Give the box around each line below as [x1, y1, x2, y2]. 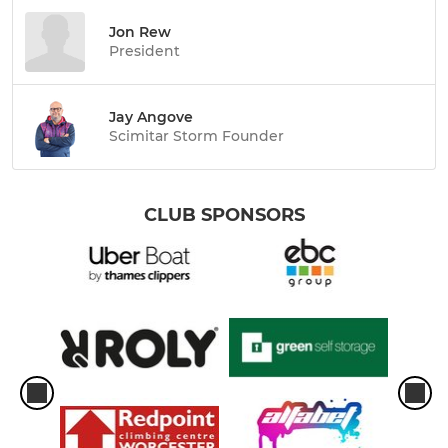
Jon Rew [109, 22, 171, 41]
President [109, 41, 180, 60]
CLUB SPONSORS [143, 204, 305, 227]
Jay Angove [109, 107, 193, 126]
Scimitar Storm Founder [109, 126, 284, 145]
